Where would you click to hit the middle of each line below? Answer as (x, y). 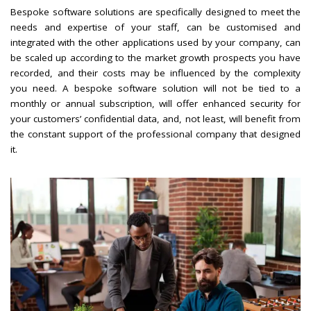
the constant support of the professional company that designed (155, 134)
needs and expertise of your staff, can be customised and (155, 27)
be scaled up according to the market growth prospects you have (155, 57)
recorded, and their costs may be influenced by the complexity (155, 73)
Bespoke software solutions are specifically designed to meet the (155, 11)
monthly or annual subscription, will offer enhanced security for (155, 103)
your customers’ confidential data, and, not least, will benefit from (155, 118)
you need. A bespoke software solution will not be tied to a (155, 88)
